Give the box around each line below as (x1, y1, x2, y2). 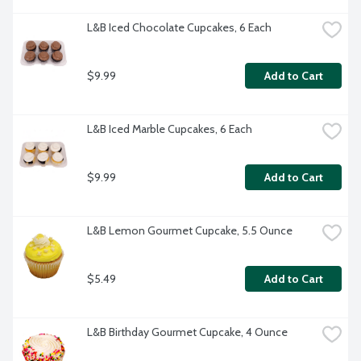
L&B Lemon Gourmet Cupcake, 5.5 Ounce (87, 223, 293, 239)
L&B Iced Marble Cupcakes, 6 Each (87, 122, 252, 137)
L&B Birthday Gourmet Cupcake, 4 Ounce (87, 325, 288, 340)
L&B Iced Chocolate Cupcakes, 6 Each (87, 20, 272, 35)
